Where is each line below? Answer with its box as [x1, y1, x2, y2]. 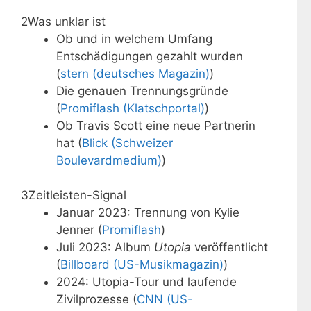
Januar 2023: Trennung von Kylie [56, 205, 239, 220]
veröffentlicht [191, 240, 268, 255]
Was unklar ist [28, 14, 106, 28]
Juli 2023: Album [56, 240, 154, 255]
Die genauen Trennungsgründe [56, 83, 228, 98]
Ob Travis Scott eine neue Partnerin [56, 118, 255, 133]
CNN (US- [137, 292, 193, 307]
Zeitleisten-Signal [28, 188, 126, 203]
